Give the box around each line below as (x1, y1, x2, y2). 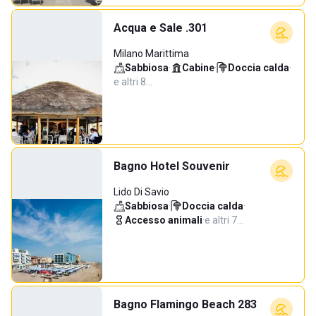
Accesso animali (125, 214, 202, 226)
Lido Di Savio (114, 186, 169, 197)
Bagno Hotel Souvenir (114, 159, 230, 173)
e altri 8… (114, 76, 152, 87)
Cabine (182, 62, 214, 73)
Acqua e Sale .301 (114, 21, 207, 35)
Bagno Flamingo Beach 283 (114, 298, 257, 311)
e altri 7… (205, 214, 243, 226)
